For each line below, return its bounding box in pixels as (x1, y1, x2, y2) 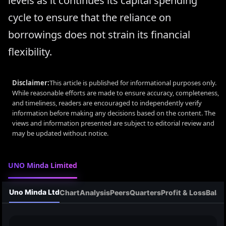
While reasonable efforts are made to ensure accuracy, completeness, (12, 88, 219, 98)
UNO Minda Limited (8, 160, 77, 171)
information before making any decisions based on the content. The (12, 108, 215, 118)
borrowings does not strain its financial (8, 28, 190, 42)
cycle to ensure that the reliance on (8, 11, 171, 25)
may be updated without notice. (12, 129, 108, 138)
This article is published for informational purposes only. (49, 78, 216, 88)
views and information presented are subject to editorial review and (12, 119, 214, 128)
